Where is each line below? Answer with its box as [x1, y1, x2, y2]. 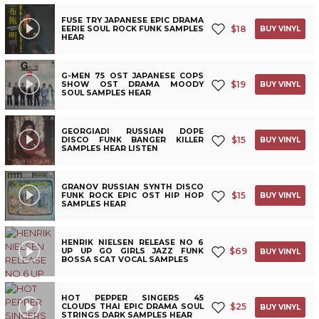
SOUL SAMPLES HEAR [61, 88, 152, 98]
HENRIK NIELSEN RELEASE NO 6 [61, 238, 204, 248]
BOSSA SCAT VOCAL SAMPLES [61, 255, 189, 265]
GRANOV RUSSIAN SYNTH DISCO [61, 182, 204, 192]
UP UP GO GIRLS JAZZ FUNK [61, 246, 204, 256]
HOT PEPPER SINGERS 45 [61, 293, 204, 303]
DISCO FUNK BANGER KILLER [61, 135, 204, 145]
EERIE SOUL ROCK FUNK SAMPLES [61, 23, 204, 33]
